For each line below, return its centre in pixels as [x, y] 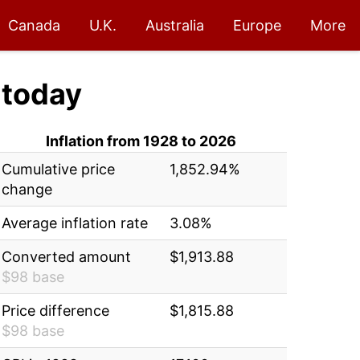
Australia [175, 25]
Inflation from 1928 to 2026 [141, 141]
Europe [257, 25]
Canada [34, 25]
